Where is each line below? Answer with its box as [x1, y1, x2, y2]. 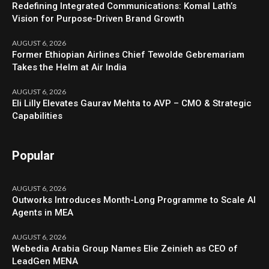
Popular [12, 148, 55, 163]
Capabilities [12, 110, 63, 122]
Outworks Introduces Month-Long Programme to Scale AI [12, 195, 256, 206]
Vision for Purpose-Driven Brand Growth [12, 13, 185, 25]
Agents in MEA [12, 207, 74, 219]
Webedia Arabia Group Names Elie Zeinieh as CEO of [12, 243, 238, 255]
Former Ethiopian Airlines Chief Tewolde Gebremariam [12, 49, 245, 61]
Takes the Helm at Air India [12, 62, 127, 73]
